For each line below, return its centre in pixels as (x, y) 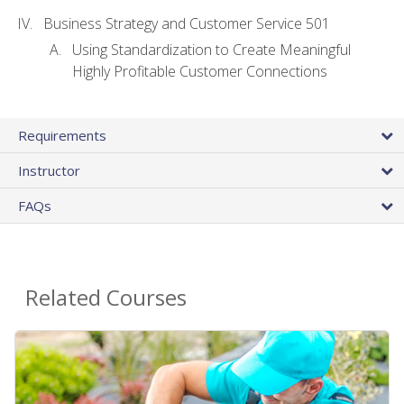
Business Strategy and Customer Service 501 (187, 24)
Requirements (62, 136)
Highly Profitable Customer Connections (200, 71)
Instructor (49, 171)
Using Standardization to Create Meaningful (211, 49)
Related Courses (106, 298)
